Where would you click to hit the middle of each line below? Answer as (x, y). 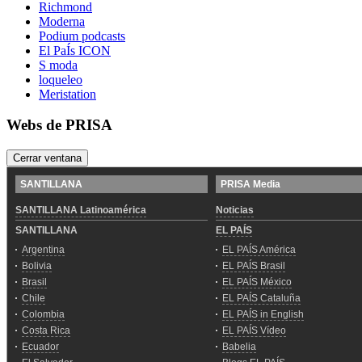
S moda (58, 65)
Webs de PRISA (59, 125)
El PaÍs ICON (75, 50)
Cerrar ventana (47, 158)
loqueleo (61, 79)
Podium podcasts (82, 36)
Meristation (67, 94)
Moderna (62, 21)
